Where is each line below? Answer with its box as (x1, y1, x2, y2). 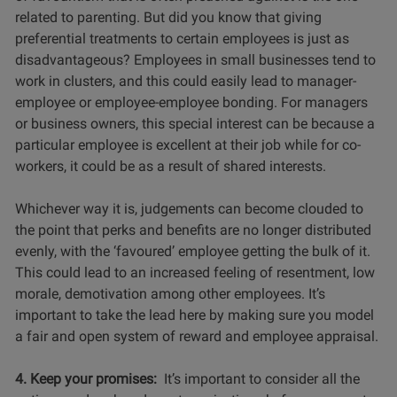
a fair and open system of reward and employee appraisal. (15, 327, 382, 345)
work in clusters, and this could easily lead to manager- (15, 72, 356, 90)
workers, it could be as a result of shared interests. (15, 157, 330, 175)
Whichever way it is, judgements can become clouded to (15, 199, 363, 217)
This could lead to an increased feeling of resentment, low (15, 263, 375, 281)
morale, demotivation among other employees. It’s (15, 284, 325, 302)
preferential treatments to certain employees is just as (15, 29, 349, 47)
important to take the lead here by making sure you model (15, 306, 374, 323)
